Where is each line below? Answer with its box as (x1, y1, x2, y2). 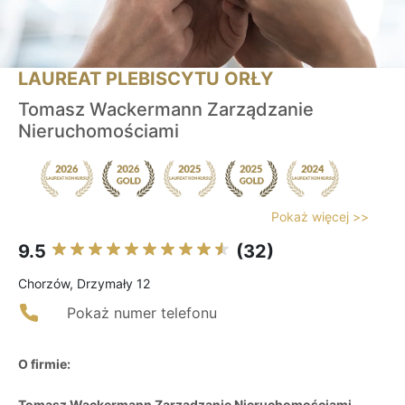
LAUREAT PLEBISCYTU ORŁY (18, 68, 273, 90)
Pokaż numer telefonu (67, 304, 217, 323)
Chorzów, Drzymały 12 (18, 276, 150, 292)
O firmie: (18, 356, 71, 372)
